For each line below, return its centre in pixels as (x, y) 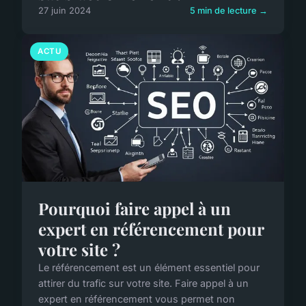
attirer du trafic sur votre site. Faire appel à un (143, 283)
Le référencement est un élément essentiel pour (149, 267)
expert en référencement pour (151, 228)
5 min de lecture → (229, 10)
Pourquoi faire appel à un (135, 208)
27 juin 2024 (65, 10)
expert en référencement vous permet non (137, 298)
